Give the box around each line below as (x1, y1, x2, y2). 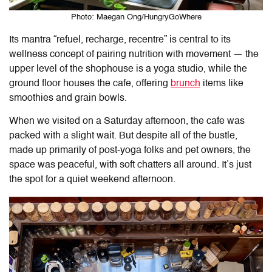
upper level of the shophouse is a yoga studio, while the (9, 64, 247, 75)
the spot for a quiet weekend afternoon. (9, 175, 175, 185)
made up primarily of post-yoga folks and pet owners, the (9, 146, 251, 156)
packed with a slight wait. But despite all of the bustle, (9, 131, 237, 141)
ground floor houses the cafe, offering (9, 79, 171, 89)
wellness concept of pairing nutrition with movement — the (9, 50, 259, 60)
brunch (171, 79, 200, 89)
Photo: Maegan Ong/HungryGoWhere (70, 13, 202, 22)
